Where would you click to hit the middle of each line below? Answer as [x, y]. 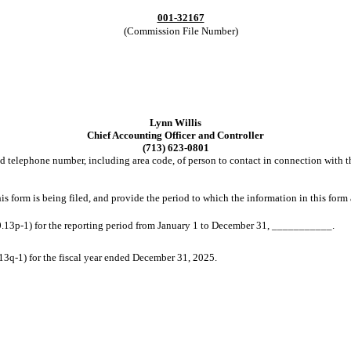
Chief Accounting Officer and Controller [175, 135]
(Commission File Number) [181, 31]
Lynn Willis [175, 122]
